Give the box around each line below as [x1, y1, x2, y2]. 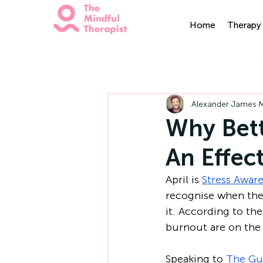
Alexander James [191, 99, 257, 109]
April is [166, 173, 202, 186]
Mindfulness [172, 50, 232, 64]
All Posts [107, 50, 149, 64]
